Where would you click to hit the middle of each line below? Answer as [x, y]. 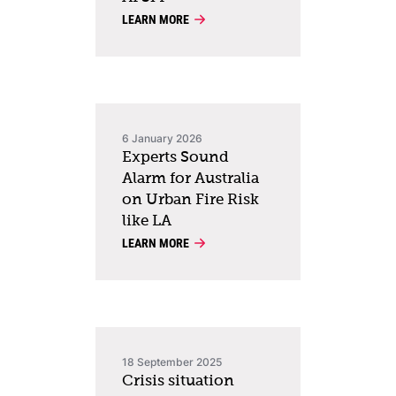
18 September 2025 [172, 362]
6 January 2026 [162, 139]
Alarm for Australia [190, 179]
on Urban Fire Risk [190, 201]
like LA [147, 222]
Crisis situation [178, 382]
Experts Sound [175, 158]
